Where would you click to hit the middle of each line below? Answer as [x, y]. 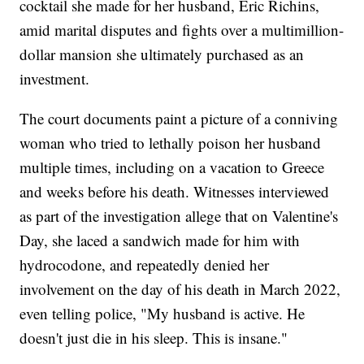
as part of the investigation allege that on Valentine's [179, 216]
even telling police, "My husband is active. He [162, 314]
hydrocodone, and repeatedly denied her [145, 265]
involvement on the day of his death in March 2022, [180, 289]
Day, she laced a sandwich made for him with [160, 240]
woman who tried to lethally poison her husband [171, 143]
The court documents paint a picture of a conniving [179, 119]
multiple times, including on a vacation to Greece [172, 167]
